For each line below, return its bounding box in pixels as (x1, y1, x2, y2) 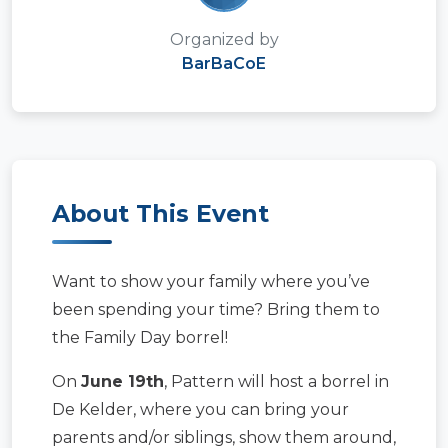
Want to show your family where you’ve (52, 272, 370, 292)
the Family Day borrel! (52, 328, 228, 348)
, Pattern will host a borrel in (164, 372, 389, 392)
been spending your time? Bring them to (52, 300, 380, 320)
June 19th (81, 372, 164, 392)
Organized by (169, 30, 279, 50)
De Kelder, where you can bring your (52, 400, 349, 420)
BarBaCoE (182, 54, 266, 74)
